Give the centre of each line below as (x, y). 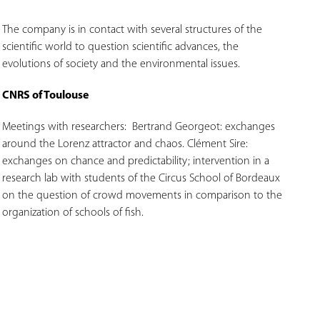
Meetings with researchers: (67, 127)
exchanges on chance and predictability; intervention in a (136, 161)
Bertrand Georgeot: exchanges (204, 127)
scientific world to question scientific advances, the (121, 47)
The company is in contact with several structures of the (132, 30)
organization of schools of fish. (75, 212)
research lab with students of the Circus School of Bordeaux (141, 178)
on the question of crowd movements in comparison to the (142, 195)
